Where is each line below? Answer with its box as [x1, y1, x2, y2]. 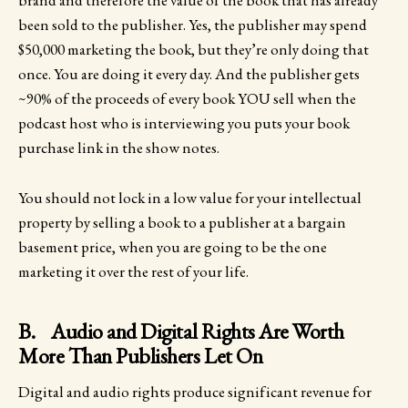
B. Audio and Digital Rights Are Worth [18, 316, 344, 345]
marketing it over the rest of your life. [18, 260, 249, 281]
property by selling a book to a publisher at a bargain [18, 211, 346, 232]
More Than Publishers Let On [18, 341, 263, 370]
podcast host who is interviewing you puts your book [18, 113, 350, 134]
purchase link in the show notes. [18, 138, 219, 158]
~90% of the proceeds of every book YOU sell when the [18, 88, 356, 109]
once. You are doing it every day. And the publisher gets [18, 64, 360, 85]
